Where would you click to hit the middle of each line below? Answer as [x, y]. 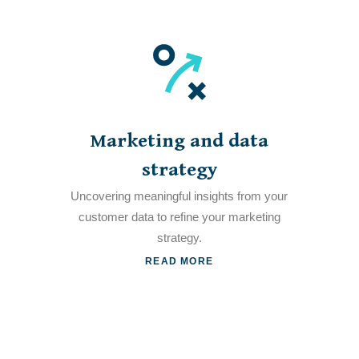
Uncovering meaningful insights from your [179, 196]
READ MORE [179, 261]
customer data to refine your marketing [179, 217]
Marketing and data [179, 141]
